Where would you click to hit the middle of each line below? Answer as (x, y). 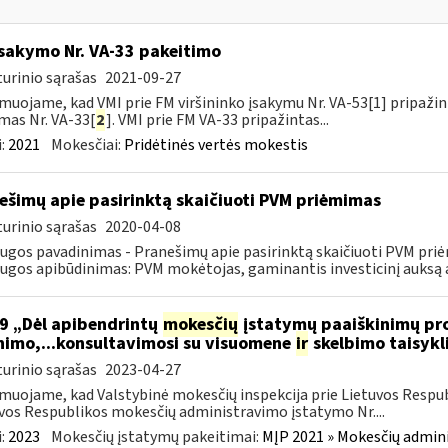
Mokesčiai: (87, 145)
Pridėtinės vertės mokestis (215, 145)
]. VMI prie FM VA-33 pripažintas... (217, 120)
